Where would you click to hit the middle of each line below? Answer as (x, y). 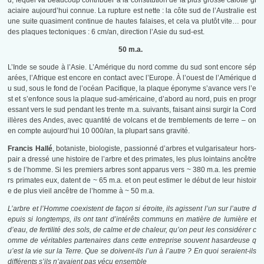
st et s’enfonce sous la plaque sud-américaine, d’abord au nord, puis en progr (132, 99)
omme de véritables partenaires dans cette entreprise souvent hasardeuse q (132, 241)
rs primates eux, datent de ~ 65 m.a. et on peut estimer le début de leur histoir (132, 181)
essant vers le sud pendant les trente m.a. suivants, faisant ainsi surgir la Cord (132, 110)
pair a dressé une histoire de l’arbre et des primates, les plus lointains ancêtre (132, 159)
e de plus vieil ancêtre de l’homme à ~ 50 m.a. (81, 191)
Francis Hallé (30, 149)
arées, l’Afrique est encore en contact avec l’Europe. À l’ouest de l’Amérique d (132, 78)
